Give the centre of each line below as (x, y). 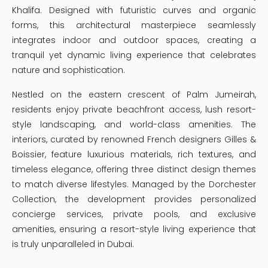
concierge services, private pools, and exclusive (134, 214)
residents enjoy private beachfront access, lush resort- (134, 109)
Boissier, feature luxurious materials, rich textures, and (134, 154)
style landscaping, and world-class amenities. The (134, 124)
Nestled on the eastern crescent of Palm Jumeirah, (134, 94)
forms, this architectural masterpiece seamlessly (134, 25)
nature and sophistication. (68, 70)
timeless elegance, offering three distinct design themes (134, 169)
